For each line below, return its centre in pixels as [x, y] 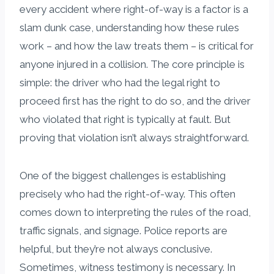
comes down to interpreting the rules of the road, [135, 212]
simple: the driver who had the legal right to [120, 82]
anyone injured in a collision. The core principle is [132, 64]
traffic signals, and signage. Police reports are [124, 230]
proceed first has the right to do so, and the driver [135, 101]
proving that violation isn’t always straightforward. [134, 137]
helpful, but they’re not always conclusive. [116, 249]
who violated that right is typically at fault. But [125, 119]
